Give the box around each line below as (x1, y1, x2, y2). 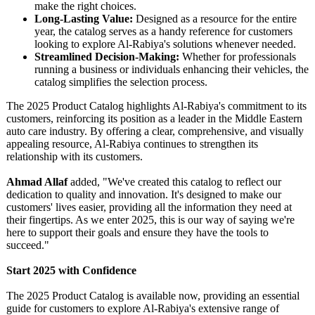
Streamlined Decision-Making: (34, 51, 179, 63)
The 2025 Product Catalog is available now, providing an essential (6, 290, 300, 302)
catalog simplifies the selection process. (34, 76, 207, 88)
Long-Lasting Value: (34, 13, 133, 25)
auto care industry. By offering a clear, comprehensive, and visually (6, 125, 304, 137)
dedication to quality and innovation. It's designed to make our (6, 188, 281, 200)
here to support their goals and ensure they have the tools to (6, 226, 269, 238)
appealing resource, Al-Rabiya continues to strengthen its (6, 138, 258, 150)
